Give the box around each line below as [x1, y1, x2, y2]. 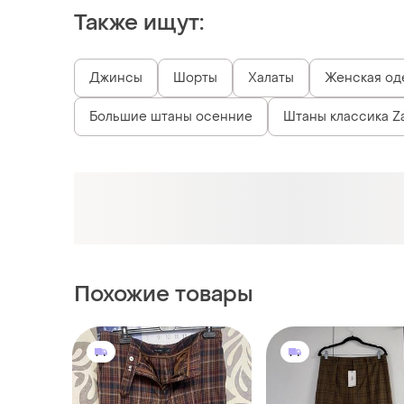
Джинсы [89, 69, 142, 87]
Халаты [248, 69, 294, 87]
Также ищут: [74, 9, 204, 38]
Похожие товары [74, 280, 253, 309]
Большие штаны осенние [89, 108, 252, 126]
